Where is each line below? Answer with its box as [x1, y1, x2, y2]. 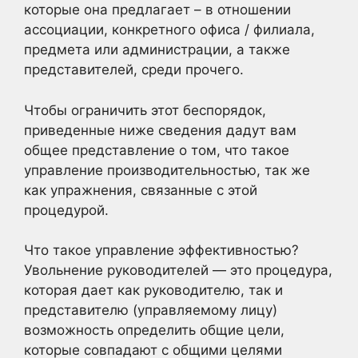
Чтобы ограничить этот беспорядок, [24, 101, 266, 118]
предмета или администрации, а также [24, 42, 290, 58]
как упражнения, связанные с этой [24, 181, 257, 198]
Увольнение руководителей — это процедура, [24, 262, 332, 278]
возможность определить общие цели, [24, 322, 284, 338]
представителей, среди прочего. [24, 62, 244, 78]
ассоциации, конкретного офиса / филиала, [24, 22, 315, 38]
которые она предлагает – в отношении [24, 2, 291, 18]
